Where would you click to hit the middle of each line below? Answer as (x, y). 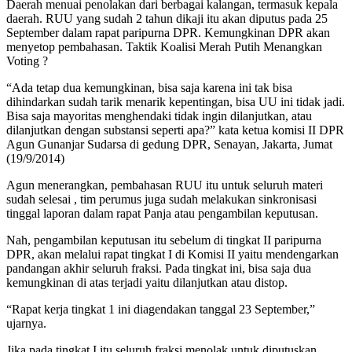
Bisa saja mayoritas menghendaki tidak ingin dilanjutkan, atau (159, 115)
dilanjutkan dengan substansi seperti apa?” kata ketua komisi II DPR (175, 130)
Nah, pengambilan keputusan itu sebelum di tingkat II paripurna (164, 240)
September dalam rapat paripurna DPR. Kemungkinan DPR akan (168, 32)
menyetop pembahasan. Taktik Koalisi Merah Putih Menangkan (164, 46)
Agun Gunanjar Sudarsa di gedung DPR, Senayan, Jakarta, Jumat (169, 144)
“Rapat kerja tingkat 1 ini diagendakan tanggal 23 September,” (161, 309)
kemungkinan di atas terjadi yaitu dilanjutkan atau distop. (147, 282)
